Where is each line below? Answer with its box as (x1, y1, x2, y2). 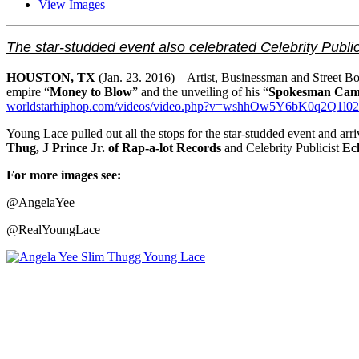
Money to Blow (50, 85, 132, 99)
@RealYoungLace (6, 223, 100, 237)
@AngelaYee (6, 196, 75, 210)
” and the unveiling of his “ (132, 85, 268, 99)
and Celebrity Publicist (221, 141, 342, 155)
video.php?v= (153, 99, 223, 114)
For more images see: (6, 168, 121, 183)
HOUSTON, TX (6, 71, 95, 85)
